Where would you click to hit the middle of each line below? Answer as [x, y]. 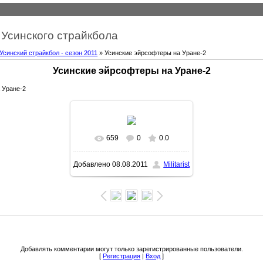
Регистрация [122, 256]
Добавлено [92, 165]
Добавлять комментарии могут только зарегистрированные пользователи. [131, 249]
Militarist [177, 165]
